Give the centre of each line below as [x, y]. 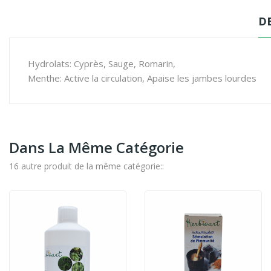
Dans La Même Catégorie [96, 147]
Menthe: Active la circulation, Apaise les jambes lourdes [142, 78]
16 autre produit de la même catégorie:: [87, 166]
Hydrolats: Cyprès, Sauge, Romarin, [102, 63]
